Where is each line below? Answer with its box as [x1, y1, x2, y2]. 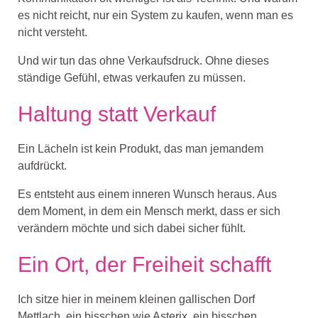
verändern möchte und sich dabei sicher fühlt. [18, 222, 246, 235]
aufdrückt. [18, 160, 67, 172]
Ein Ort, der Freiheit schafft [18, 253, 271, 277]
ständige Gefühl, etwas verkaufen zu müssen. [18, 72, 246, 84]
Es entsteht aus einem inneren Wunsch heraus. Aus [18, 188, 277, 201]
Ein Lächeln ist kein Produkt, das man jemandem [18, 143, 263, 155]
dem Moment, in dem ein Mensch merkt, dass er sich [18, 205, 280, 218]
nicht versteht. [18, 26, 87, 39]
